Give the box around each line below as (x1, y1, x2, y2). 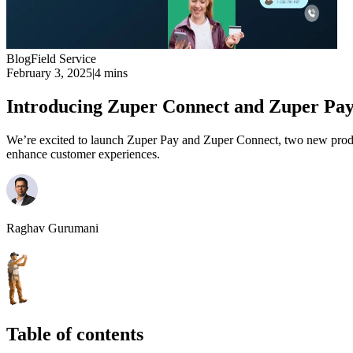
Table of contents (6, 323, 143, 344)
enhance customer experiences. (6, 147, 160, 161)
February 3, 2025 (6, 66, 92, 80)
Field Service (31, 52, 96, 65)
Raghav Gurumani (6, 221, 98, 235)
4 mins (95, 66, 128, 80)
